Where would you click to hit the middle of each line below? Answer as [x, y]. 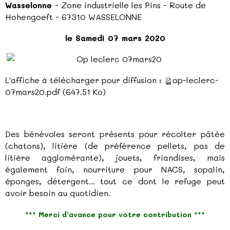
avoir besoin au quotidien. [58, 193]
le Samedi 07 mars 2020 [115, 37]
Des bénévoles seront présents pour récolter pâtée [115, 133]
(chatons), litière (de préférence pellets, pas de [115, 145]
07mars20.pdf [33, 91]
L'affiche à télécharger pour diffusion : [85, 80]
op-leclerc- [196, 80]
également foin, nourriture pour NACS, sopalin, [115, 169]
